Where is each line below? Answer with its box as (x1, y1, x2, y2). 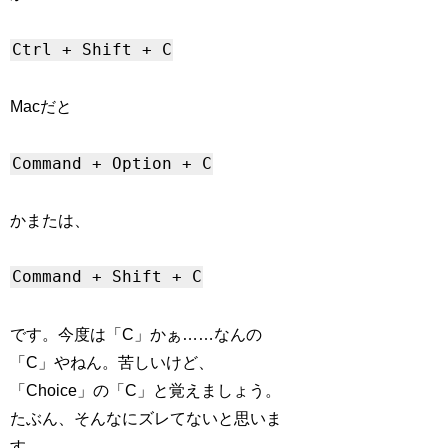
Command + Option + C (11, 154, 212, 174)
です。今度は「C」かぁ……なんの (10, 325, 263, 343)
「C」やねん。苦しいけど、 (10, 353, 215, 371)
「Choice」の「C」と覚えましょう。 (10, 381, 282, 399)
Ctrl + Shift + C (11, 40, 172, 60)
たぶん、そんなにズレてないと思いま (10, 409, 283, 427)
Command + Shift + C (11, 267, 202, 287)
